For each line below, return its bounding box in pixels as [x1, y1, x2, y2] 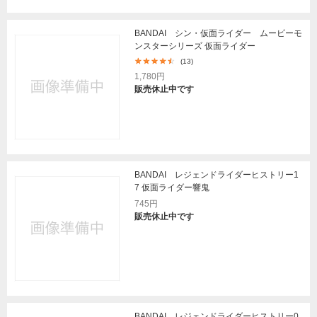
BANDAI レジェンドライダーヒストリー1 [134, 170, 299, 180]
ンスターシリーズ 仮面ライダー [134, 41, 255, 51]
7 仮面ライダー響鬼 [134, 183, 209, 192]
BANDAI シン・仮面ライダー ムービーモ [134, 28, 302, 38]
